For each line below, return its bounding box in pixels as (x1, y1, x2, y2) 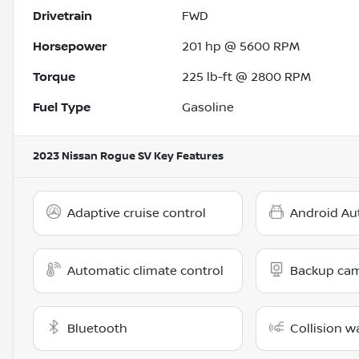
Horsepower (33, 39, 107, 54)
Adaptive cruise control (67, 206, 206, 221)
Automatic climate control (67, 264, 224, 279)
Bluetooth (67, 321, 127, 337)
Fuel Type (33, 100, 91, 115)
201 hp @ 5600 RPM (182, 39, 301, 54)
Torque (33, 70, 75, 85)
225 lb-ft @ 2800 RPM (182, 70, 312, 85)
